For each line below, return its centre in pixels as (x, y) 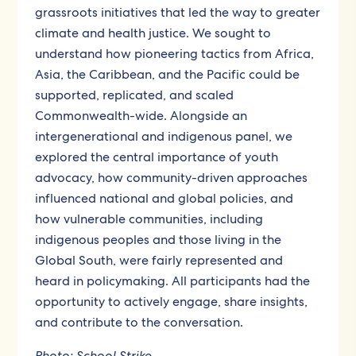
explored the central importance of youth (157, 157)
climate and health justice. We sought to (153, 33)
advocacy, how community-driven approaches (172, 178)
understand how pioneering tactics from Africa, (175, 54)
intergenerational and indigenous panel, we (164, 136)
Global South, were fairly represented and (159, 260)
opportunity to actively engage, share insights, (172, 302)
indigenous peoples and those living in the (159, 240)
